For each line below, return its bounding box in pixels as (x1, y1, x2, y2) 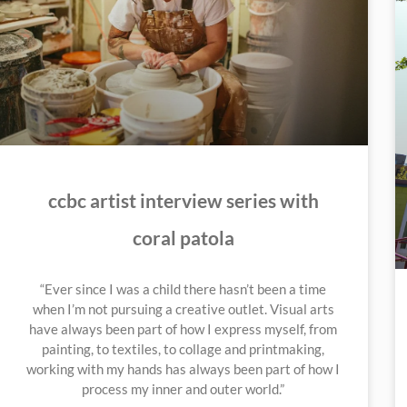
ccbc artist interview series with (47, 188, 319, 212)
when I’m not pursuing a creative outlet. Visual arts (32, 300, 334, 317)
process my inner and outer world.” (82, 380, 285, 397)
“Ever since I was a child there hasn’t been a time (40, 280, 327, 297)
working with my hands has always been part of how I (26, 360, 341, 377)
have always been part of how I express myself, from (29, 320, 338, 337)
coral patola (132, 225, 234, 249)
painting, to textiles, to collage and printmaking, (42, 340, 325, 357)
